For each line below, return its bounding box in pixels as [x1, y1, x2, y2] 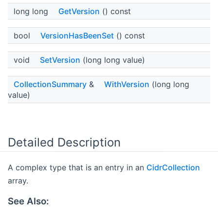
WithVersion [104, 79, 149, 90]
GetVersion [58, 6, 100, 17]
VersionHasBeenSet [40, 31, 114, 41]
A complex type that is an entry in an [8, 163, 146, 172]
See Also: [8, 195, 49, 207]
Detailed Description [8, 135, 121, 150]
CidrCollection [146, 163, 200, 172]
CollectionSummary [14, 79, 87, 90]
